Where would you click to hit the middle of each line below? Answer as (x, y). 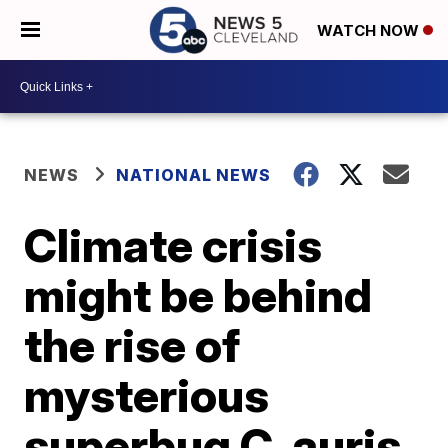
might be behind (198, 295)
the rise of (132, 345)
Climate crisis (173, 245)
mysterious (147, 395)
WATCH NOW (370, 31)
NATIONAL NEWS (194, 175)
